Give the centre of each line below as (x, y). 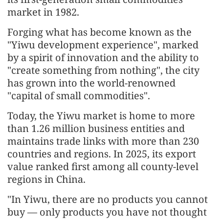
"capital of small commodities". (79, 95)
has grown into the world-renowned (91, 83)
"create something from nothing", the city (103, 70)
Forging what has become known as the (99, 32)
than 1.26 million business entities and (96, 128)
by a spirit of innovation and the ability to (103, 57)
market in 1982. (43, 12)
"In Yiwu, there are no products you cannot (108, 199)
